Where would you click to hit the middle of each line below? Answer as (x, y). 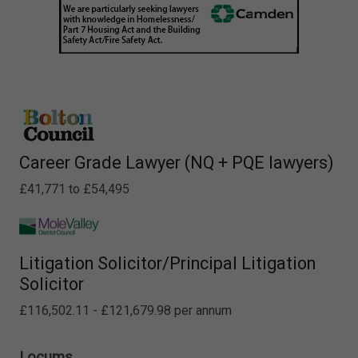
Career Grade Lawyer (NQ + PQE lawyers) (177, 163)
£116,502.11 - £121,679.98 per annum (125, 311)
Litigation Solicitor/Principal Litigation (167, 264)
